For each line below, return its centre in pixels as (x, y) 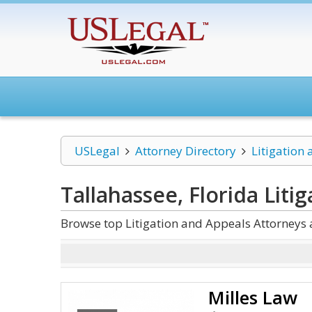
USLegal (97, 151)
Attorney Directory (185, 151)
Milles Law (253, 297)
